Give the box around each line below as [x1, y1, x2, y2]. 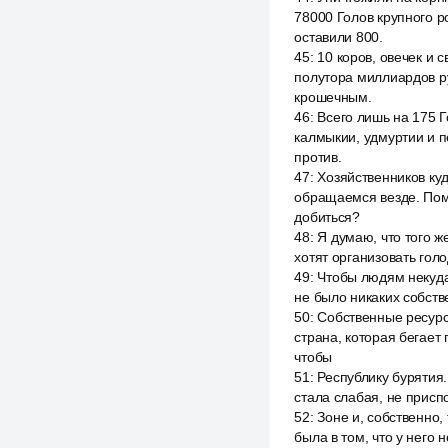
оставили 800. [294, 29, 383, 45]
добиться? [294, 209, 360, 225]
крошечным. [294, 89, 372, 105]
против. [294, 149, 342, 165]
